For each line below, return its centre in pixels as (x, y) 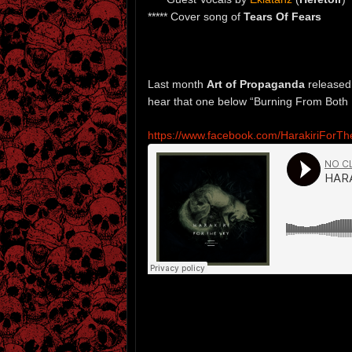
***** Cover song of (196, 17)
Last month (177, 84)
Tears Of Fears (282, 17)
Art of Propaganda (256, 84)
